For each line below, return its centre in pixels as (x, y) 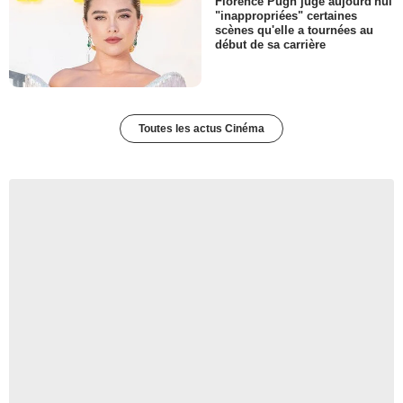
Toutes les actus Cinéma (201, 129)
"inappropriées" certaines (286, 16)
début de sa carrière (270, 45)
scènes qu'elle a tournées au (294, 31)
